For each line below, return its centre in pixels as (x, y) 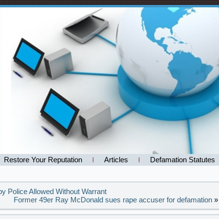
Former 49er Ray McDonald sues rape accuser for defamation (113, 200)
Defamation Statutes (183, 160)
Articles (116, 160)
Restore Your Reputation (43, 160)
